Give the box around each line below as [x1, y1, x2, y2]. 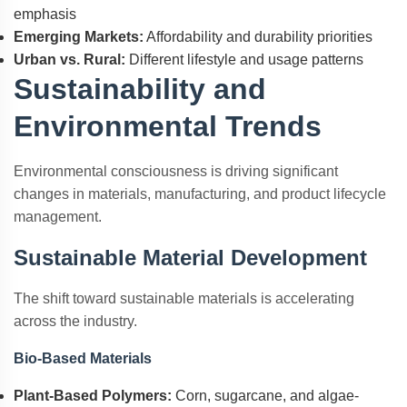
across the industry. [14, 313, 137, 329]
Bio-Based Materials [14, 351, 152, 366]
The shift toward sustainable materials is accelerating [14, 291, 354, 306]
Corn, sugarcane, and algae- [172, 388, 359, 403]
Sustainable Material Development [14, 245, 367, 270]
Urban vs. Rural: [14, 52, 125, 67]
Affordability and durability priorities [144, 29, 372, 45]
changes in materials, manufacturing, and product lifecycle [14, 186, 386, 202]
